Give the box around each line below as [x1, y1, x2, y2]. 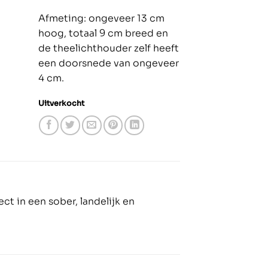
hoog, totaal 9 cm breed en [38, 27, 168, 39]
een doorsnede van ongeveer [38, 57, 179, 69]
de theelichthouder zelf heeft [38, 42, 179, 54]
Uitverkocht [38, 98, 84, 108]
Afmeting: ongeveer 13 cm [38, 12, 165, 25]
